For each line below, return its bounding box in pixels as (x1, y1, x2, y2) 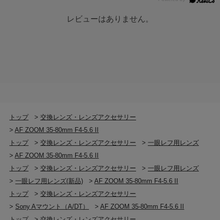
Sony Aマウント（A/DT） (15, 203, 89, 211)
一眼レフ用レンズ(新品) (15, 177, 83, 185)
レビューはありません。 (67, 15, 153, 24)
